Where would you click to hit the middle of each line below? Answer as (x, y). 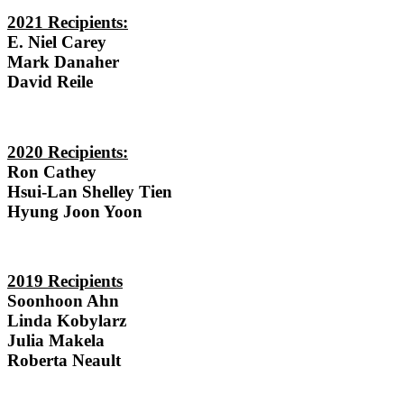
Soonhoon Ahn (63, 301)
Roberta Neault (64, 361)
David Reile (50, 82)
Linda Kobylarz (67, 321)
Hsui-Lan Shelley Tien (90, 191)
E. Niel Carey (57, 42)
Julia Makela (56, 341)
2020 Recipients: (68, 151)
